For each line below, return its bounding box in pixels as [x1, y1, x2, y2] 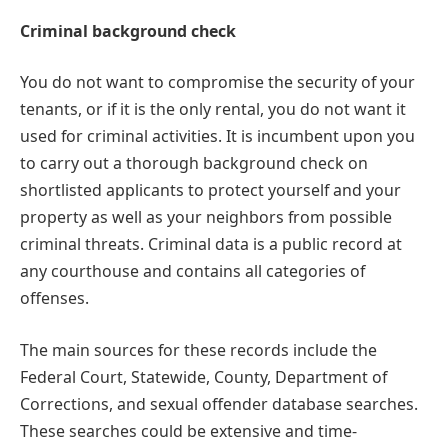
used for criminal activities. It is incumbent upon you [20, 125, 415, 148]
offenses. [20, 287, 89, 310]
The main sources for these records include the [20, 338, 377, 361]
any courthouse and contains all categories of [20, 260, 365, 283]
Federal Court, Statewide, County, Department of [20, 365, 387, 388]
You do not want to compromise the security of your [20, 71, 415, 94]
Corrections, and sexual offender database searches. [20, 392, 418, 415]
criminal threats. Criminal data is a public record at [20, 233, 402, 256]
